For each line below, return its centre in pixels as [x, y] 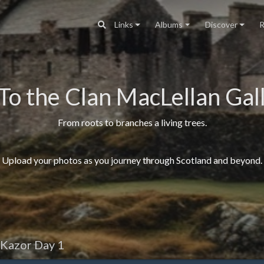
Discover [221, 25]
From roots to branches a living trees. [132, 122]
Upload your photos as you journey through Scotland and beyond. [132, 160]
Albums [169, 25]
